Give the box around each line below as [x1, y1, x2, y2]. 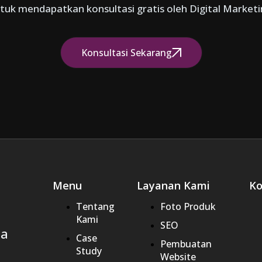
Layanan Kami [136, 178, 210, 192]
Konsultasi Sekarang [81, 46, 172, 59]
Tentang [76, 199, 115, 213]
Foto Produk [160, 199, 216, 213]
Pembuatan [160, 237, 212, 250]
